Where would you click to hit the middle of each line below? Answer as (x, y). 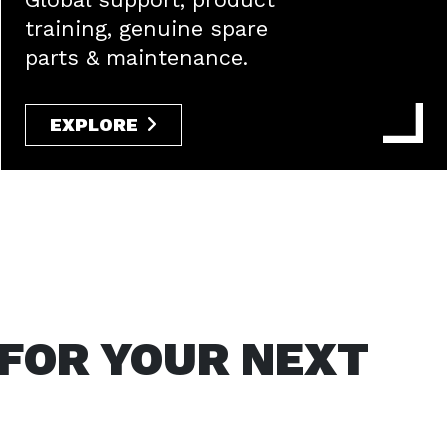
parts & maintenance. (136, 57)
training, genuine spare (146, 28)
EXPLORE (94, 124)
